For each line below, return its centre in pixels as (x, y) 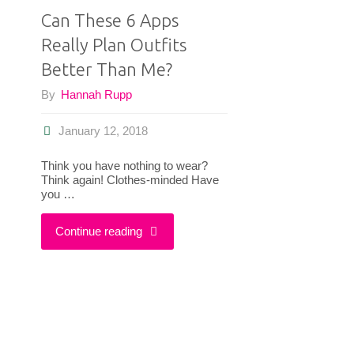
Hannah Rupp (96, 95)
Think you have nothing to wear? (124, 165)
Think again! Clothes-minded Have (130, 179)
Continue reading (98, 231)
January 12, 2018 (103, 131)
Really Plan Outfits (113, 44)
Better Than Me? (106, 69)
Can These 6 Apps (109, 20)
